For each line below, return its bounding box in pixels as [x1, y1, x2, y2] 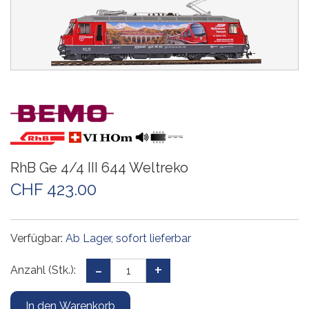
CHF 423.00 [10, 179, 97, 200]
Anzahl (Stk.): [10, 263, 76, 277]
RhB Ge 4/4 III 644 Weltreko [10, 159, 188, 177]
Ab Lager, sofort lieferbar [66, 232, 191, 246]
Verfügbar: [10, 232, 66, 246]
